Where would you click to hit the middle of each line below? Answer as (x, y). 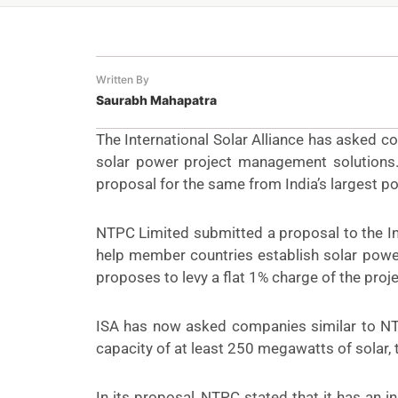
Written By (122, 80)
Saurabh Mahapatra (156, 100)
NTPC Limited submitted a (187, 233)
